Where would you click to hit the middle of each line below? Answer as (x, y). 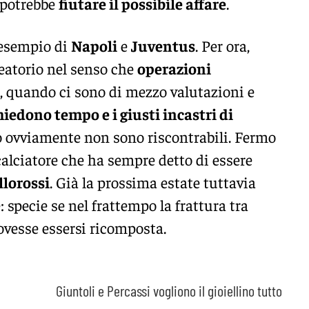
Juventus (163, 45)
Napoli (94, 45)
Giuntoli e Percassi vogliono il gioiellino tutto (169, 290)
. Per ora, (222, 45)
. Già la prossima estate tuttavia (153, 182)
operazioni (174, 68)
